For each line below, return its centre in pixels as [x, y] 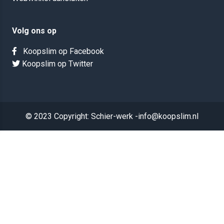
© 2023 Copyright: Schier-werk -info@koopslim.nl [112, 116]
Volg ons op [34, 31]
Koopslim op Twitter [56, 64]
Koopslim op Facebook [60, 51]
